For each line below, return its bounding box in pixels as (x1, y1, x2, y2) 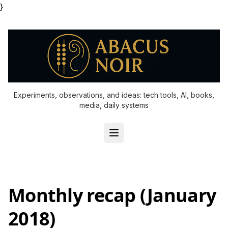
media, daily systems (79, 101, 149, 109)
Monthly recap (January (8, 183, 216, 208)
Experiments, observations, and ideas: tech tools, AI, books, (14, 91, 214, 99)
